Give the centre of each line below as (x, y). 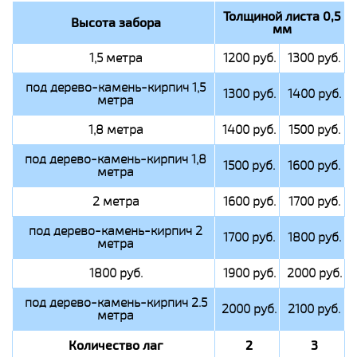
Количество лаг (116, 345)
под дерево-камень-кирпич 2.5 (116, 303)
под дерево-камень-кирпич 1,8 (116, 159)
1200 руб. (249, 58)
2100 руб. (314, 309)
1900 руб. (249, 273)
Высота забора (116, 23)
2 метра (116, 202)
